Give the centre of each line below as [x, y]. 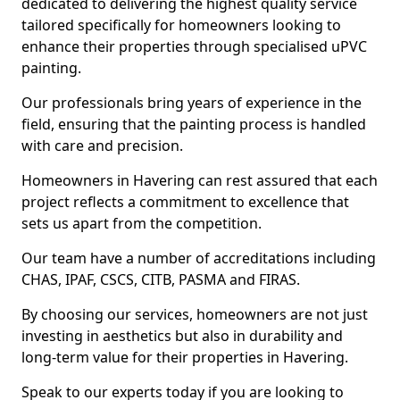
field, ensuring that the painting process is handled [194, 124]
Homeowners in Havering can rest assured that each [200, 180]
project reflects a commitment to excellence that [185, 202]
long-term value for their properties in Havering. [185, 357]
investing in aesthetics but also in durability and [182, 336]
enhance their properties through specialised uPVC [194, 46]
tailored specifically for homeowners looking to [181, 25]
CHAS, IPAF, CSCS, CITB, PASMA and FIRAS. [161, 279]
